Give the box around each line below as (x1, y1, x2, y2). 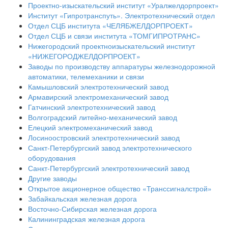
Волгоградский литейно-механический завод (28, 111, 177, 122)
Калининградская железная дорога (28, 213, 145, 224)
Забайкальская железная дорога (28, 193, 137, 204)
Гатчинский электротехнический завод (28, 101, 155, 112)
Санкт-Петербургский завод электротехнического (28, 142, 192, 153)
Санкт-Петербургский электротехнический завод (28, 162, 189, 173)
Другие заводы (28, 173, 77, 183)
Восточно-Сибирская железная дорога (28, 203, 157, 214)
